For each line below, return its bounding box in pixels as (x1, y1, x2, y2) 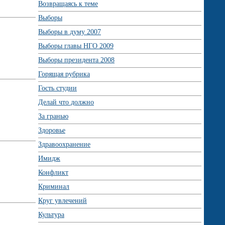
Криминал (38, 183, 69, 190)
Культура (38, 211, 64, 218)
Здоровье (38, 127, 65, 134)
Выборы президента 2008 (38, 56, 115, 64)
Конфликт (38, 169, 68, 176)
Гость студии (38, 84, 77, 92)
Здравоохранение (38, 141, 90, 148)
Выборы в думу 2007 (38, 28, 101, 36)
